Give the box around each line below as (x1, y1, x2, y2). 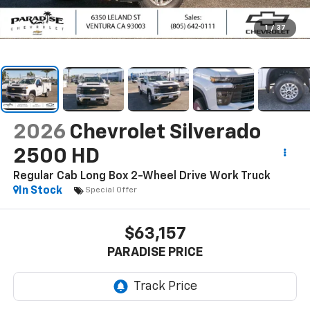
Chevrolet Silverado (69, 122, 261, 143)
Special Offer (84, 186, 137, 195)
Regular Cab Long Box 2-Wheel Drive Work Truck (12, 170, 271, 182)
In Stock (18, 185, 62, 197)
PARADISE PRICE (107, 246, 203, 259)
